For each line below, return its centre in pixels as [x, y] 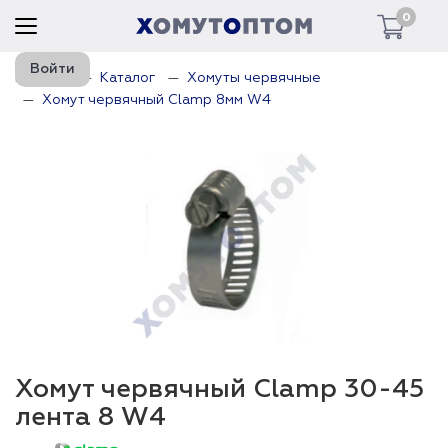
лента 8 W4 [90, 418]
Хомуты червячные [254, 78]
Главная [42, 78]
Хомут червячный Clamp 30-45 [219, 390]
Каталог [128, 78]
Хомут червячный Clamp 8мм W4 [156, 100]
